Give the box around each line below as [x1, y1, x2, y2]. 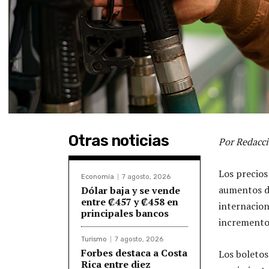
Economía [81, 172, 114, 181]
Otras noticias [68, 131, 169, 150]
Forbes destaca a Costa [81, 246, 187, 259]
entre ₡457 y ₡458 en [81, 195, 178, 208]
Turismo [81, 235, 107, 243]
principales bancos [81, 206, 169, 220]
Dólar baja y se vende [81, 183, 180, 197]
